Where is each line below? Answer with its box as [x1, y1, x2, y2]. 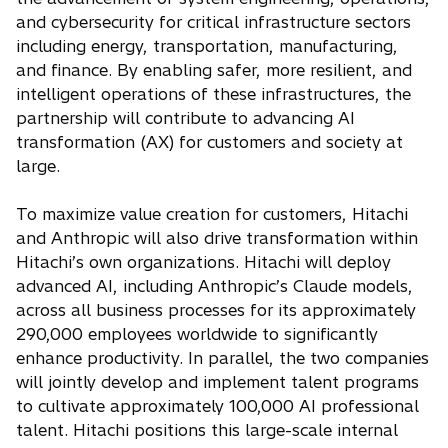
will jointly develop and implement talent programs [16, 372, 419, 393]
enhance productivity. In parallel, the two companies [16, 348, 429, 369]
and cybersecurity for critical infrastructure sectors [16, 12, 411, 33]
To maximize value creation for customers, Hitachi [16, 204, 408, 225]
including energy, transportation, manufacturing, [16, 36, 398, 57]
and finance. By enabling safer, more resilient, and [16, 60, 412, 81]
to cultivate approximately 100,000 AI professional [16, 396, 419, 417]
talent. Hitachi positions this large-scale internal [16, 420, 398, 441]
